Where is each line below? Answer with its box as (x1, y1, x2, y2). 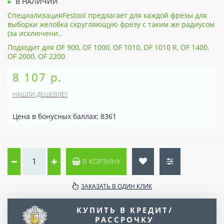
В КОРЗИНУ (80, 156, 120, 166)
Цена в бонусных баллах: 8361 (12, 111, 116, 121)
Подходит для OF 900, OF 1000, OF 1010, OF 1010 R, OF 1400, (7, 42, 209, 52)
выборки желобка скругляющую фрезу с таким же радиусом (7, 19, 214, 29)
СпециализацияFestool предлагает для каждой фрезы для (7, 10, 207, 20)
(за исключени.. (7, 28, 62, 38)
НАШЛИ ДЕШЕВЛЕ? (12, 89, 67, 98)
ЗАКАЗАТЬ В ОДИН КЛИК (81, 181, 152, 190)
